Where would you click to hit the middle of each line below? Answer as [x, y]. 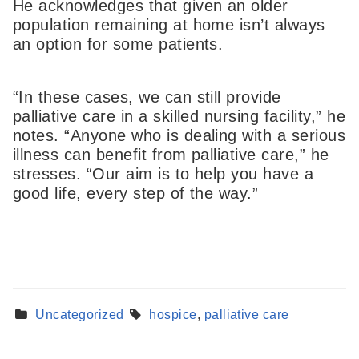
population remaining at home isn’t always [169, 25]
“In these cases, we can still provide [147, 97]
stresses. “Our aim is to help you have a [163, 173]
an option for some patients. [118, 44]
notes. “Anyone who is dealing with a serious [179, 135]
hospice [173, 315]
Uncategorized [80, 315]
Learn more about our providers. [136, 315]
